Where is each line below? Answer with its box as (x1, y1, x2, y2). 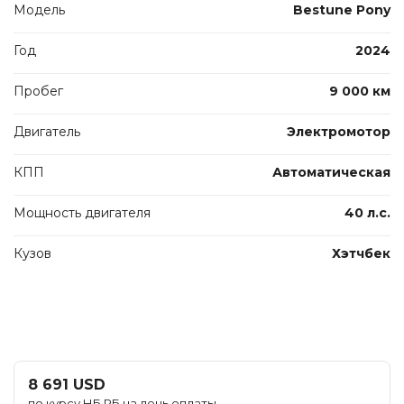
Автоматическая (272, 163, 390, 180)
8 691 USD (28, 375, 106, 393)
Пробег (14, 82, 63, 99)
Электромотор (287, 123, 390, 140)
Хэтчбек (332, 244, 390, 262)
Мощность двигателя (14, 204, 151, 221)
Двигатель (14, 123, 80, 140)
